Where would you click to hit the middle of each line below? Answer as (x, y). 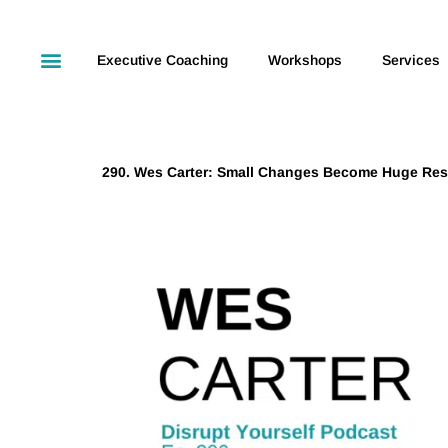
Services (410, 59)
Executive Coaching (162, 59)
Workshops (304, 59)
